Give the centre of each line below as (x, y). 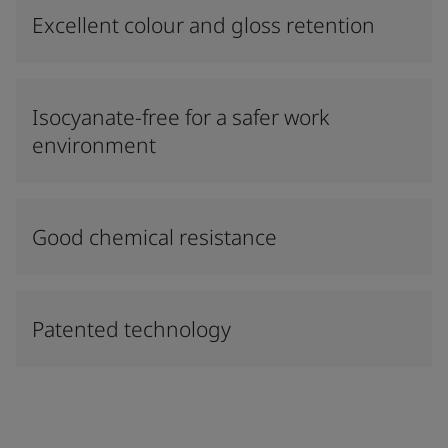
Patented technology (131, 329)
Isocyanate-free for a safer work (180, 117)
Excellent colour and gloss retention (203, 25)
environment (94, 145)
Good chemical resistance (154, 237)
